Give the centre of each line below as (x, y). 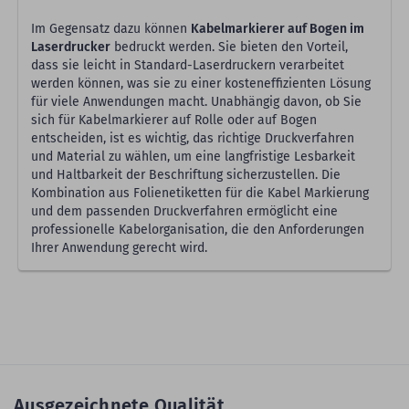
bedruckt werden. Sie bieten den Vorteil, (229, 47)
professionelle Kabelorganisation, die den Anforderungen (198, 230)
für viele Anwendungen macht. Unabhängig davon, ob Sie (196, 102)
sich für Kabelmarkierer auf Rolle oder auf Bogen (174, 121)
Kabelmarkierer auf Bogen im (278, 29)
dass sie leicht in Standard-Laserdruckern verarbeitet (188, 66)
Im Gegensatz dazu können (111, 29)
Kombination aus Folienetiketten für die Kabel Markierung (200, 194)
